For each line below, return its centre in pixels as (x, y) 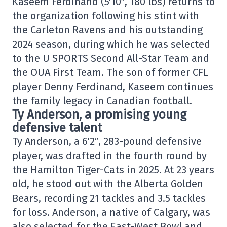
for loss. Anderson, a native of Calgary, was (111, 212)
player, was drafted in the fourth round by (109, 156)
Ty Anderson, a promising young (99, 115)
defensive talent (57, 128)
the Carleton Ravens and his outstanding (107, 30)
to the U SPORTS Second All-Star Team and (111, 58)
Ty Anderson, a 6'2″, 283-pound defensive (107, 141)
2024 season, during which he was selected (111, 44)
